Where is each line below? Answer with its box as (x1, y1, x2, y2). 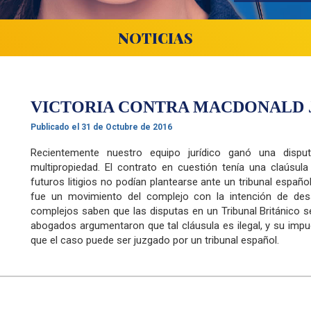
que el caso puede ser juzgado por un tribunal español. (31, 234, 279, 246)
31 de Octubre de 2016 (79, 122, 172, 132)
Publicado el (31, 122, 79, 132)
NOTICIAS (118, 28, 193, 47)
